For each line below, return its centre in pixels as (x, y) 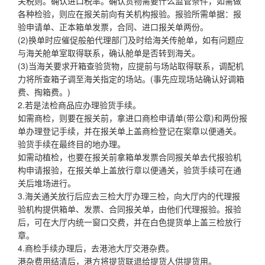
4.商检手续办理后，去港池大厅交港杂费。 (96, 248)
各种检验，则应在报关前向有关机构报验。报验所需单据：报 (130, 13)
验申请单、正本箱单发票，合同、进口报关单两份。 (113, 26)
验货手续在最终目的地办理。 (72, 143)
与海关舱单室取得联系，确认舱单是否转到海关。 (109, 52)
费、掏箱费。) (44, 91)
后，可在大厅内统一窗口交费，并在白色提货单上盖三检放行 (130, 222)
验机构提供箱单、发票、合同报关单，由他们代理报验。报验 (130, 209)
